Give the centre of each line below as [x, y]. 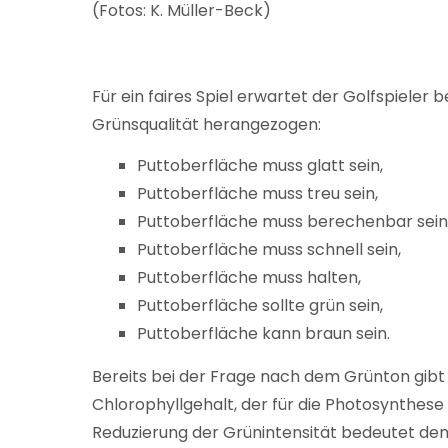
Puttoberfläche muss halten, [249, 277]
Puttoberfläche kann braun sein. [263, 333]
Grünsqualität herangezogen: [206, 124]
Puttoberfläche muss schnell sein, [269, 249]
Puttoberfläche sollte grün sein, [260, 305]
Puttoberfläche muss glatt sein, [260, 165]
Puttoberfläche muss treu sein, [257, 193]
